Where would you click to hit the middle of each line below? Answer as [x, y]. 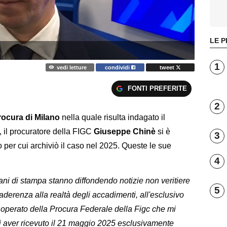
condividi [118, 67]
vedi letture [71, 67]
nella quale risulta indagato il [112, 118]
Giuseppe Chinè [125, 132]
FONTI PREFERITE [157, 89]
